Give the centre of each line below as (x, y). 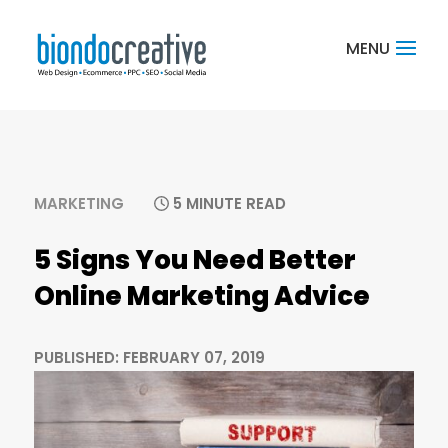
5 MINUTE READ (227, 203)
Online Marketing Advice (201, 296)
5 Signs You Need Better (194, 260)
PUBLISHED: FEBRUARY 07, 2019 (149, 357)
